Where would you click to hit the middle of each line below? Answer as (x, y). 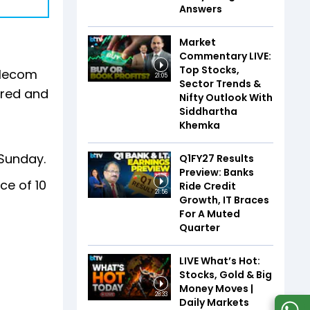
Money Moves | (216, 288)
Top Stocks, (209, 70)
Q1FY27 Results (217, 158)
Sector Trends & (220, 83)
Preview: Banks (217, 172)
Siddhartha (208, 111)
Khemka (200, 125)
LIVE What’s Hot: (220, 261)
